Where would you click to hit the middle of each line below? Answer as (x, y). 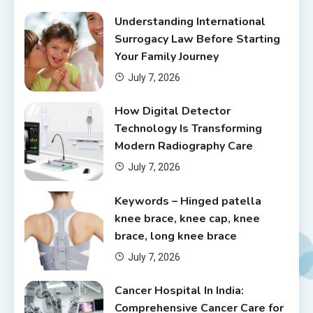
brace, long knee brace (175, 236)
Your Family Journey (166, 56)
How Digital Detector (172, 111)
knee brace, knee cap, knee (187, 218)
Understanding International (190, 21)
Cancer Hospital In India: (179, 291)
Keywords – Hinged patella (188, 201)
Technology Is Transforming (188, 129)
